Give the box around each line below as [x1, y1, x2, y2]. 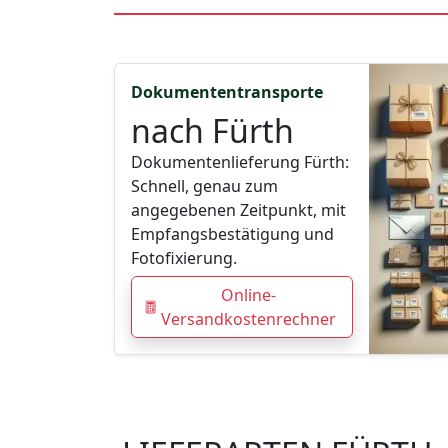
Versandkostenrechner [160, 308, 336, 331]
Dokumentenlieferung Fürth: [131, 151, 349, 174]
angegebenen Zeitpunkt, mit [131, 199, 346, 222]
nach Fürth [131, 109, 294, 153]
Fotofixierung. [131, 247, 237, 270]
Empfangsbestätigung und [131, 223, 334, 246]
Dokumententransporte [131, 81, 323, 104]
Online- [220, 284, 276, 307]
